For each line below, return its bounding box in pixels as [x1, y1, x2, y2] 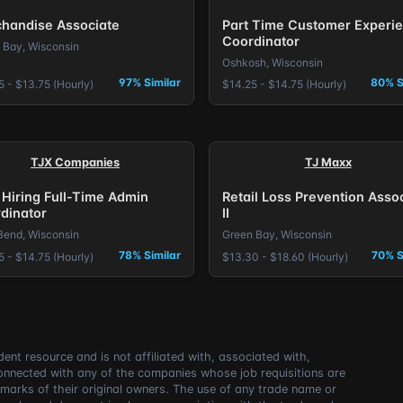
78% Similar [119, 247, 182, 262]
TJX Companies [31, 155, 120, 169]
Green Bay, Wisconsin [221, 227, 332, 241]
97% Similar [119, 76, 182, 90]
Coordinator [221, 33, 300, 49]
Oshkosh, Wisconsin [221, 55, 323, 69]
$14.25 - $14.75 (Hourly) [221, 77, 346, 92]
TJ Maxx [304, 155, 352, 169]
